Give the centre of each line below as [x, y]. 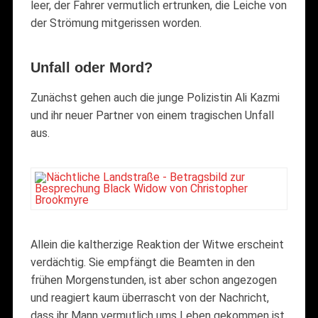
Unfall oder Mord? [91, 67]
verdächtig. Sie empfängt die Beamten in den [142, 262]
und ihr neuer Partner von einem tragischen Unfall [152, 115]
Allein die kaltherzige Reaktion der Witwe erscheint [157, 244]
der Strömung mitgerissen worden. [116, 23]
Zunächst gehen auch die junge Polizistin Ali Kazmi [155, 97]
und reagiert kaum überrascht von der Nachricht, [149, 297]
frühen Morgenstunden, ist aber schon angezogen [153, 280]
